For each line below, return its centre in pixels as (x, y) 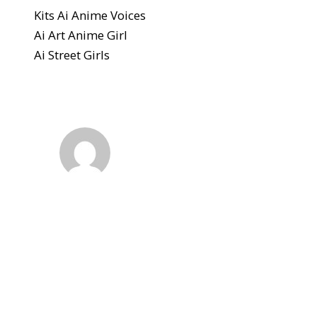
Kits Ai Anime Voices (90, 15)
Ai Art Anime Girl (81, 35)
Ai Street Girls (72, 54)
